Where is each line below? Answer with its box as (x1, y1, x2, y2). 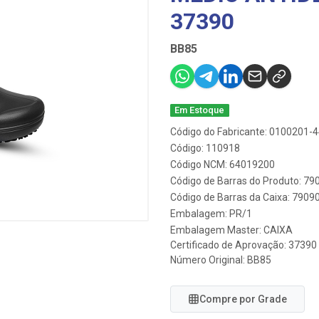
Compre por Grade (199, 293, 287, 305)
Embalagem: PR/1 (170, 208, 252, 219)
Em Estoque (174, 105, 225, 115)
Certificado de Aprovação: (170, 239, 288, 251)
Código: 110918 (170, 142, 240, 154)
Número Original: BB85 (170, 254, 271, 266)
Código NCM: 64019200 (170, 159, 275, 170)
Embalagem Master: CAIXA (170, 224, 293, 236)
